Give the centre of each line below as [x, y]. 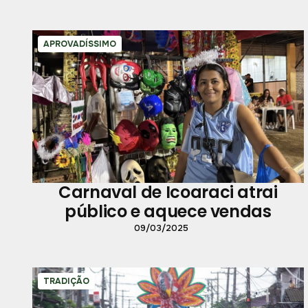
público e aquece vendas [168, 212]
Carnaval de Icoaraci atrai [168, 192]
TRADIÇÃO [66, 282]
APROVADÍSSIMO [79, 44]
